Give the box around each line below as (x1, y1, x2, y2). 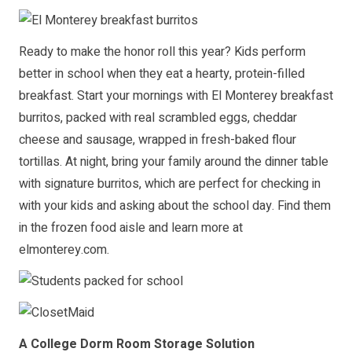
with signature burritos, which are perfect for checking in (19, 174, 321, 193)
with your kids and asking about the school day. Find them (19, 196, 331, 215)
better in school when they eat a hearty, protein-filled (19, 64, 305, 83)
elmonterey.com (19, 240, 107, 259)
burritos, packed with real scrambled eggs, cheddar (19, 108, 297, 127)
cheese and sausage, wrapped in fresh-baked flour (19, 130, 296, 149)
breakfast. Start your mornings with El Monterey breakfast (19, 86, 333, 105)
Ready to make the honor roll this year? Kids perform (19, 42, 306, 61)
